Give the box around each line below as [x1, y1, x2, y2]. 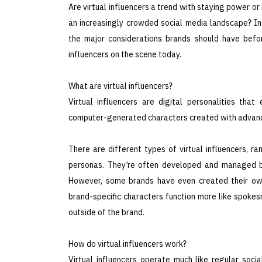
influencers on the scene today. [68, 49, 181, 60]
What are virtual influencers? [68, 80, 173, 91]
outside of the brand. [68, 206, 144, 218]
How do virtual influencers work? [68, 238, 187, 249]
